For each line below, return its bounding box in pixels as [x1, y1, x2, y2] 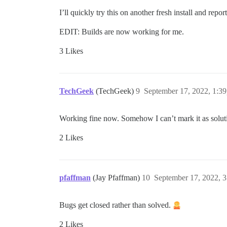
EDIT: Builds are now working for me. [59, 27, 184, 36]
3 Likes [59, 46, 83, 55]
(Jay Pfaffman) [93, 173, 142, 182]
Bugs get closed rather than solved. [59, 200, 173, 209]
